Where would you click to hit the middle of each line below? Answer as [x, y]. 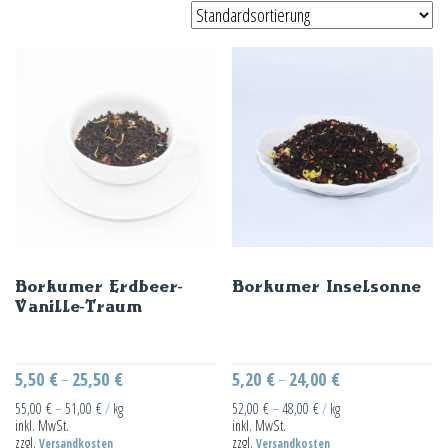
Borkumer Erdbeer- [99, 286]
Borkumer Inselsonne [327, 286]
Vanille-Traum [78, 306]
